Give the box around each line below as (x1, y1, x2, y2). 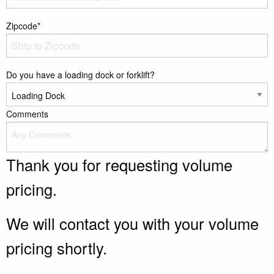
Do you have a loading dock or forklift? (6, 68, 155, 81)
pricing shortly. (6, 237, 107, 259)
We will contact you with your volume (6, 212, 259, 235)
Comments (6, 108, 48, 120)
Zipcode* (6, 20, 40, 32)
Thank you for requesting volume (6, 154, 232, 176)
